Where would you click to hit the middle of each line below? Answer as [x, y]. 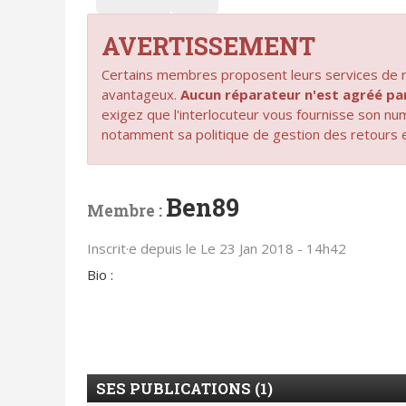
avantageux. [140, 94]
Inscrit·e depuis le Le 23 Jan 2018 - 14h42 [216, 248]
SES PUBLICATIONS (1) [184, 388]
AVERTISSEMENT [208, 45]
